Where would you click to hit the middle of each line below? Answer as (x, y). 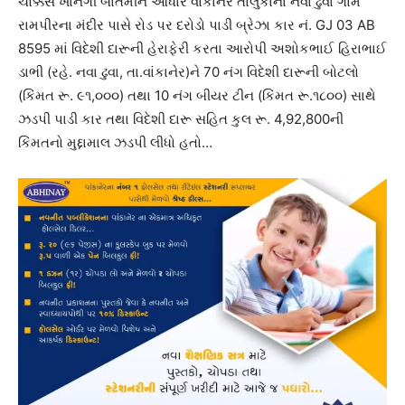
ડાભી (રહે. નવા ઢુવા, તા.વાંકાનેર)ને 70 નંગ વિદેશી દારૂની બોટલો (188, 71)
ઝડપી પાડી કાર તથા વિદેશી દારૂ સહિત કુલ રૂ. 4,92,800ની (181, 118)
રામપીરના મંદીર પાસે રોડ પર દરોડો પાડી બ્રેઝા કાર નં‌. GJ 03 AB (197, 24)
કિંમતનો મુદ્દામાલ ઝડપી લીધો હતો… (115, 142)
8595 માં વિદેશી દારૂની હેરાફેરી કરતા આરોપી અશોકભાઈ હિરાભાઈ (202, 48)
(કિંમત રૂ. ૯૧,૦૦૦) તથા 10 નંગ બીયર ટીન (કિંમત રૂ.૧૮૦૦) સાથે (197, 95)
